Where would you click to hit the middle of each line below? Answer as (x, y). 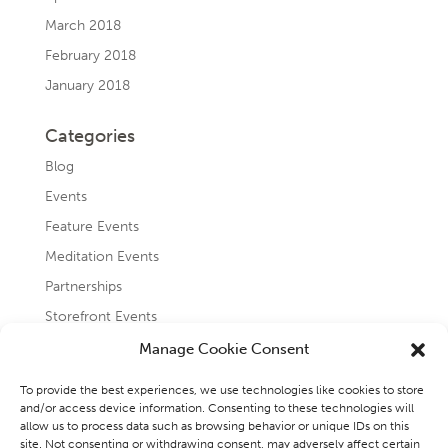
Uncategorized (91, 376)
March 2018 (82, 25)
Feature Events (91, 226)
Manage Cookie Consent (224, 349)
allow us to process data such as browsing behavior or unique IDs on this (214, 426)
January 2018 (87, 85)
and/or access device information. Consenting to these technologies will (217, 408)
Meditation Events (101, 256)
